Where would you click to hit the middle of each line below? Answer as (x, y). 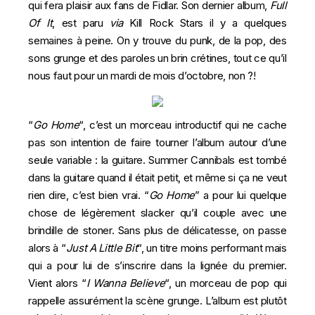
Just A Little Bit (102, 248)
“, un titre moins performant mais (212, 248)
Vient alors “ (57, 283)
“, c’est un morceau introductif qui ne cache (183, 125)
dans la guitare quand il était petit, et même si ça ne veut (157, 178)
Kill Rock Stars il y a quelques (205, 23)
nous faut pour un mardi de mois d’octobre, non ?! (142, 76)
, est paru (81, 23)
